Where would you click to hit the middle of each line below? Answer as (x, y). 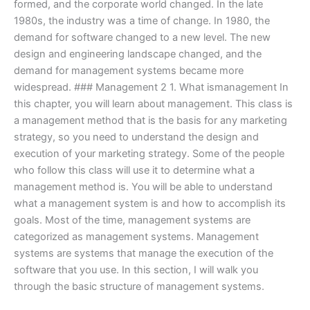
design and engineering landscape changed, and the (138, 54)
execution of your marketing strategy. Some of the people (149, 154)
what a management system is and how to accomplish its (150, 204)
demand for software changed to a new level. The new (142, 38)
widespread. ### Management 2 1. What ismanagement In (151, 88)
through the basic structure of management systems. (139, 287)
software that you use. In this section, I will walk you (136, 270)
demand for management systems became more (129, 71)
